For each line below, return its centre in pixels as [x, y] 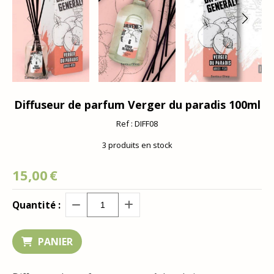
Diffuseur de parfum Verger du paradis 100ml [137, 104]
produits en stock [139, 145]
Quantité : [36, 205]
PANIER [55, 241]
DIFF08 [146, 123]
